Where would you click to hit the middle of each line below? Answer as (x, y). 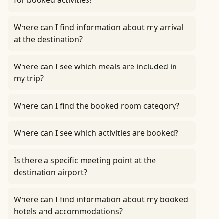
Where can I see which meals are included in (95, 66)
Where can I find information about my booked (101, 199)
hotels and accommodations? (68, 211)
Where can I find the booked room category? (97, 106)
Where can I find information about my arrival (99, 27)
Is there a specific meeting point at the (85, 160)
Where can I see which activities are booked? (96, 133)
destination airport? (50, 172)
